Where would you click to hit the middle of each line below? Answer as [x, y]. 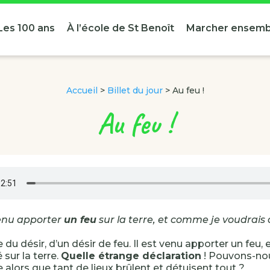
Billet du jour [135, 90]
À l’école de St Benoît [120, 28]
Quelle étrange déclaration [131, 256]
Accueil [82, 90]
